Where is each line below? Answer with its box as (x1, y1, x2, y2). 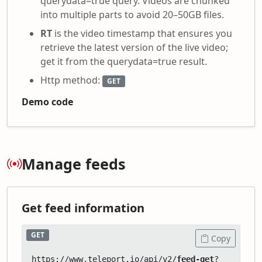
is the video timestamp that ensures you (52, 26, 232, 40)
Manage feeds (22, 153, 126, 174)
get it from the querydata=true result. (40, 54, 207, 68)
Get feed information (22, 199, 144, 216)
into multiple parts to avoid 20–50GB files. (40, 8, 224, 21)
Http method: (40, 73, 102, 87)
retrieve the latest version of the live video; (40, 40, 228, 54)
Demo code (22, 95, 73, 108)
